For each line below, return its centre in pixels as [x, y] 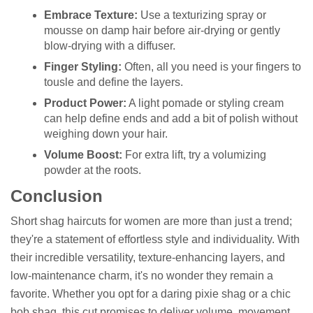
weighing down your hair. [106, 134]
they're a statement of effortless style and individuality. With [155, 239]
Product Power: [85, 103]
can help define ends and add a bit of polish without [171, 119]
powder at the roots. [93, 170]
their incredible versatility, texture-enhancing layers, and [148, 257]
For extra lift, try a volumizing [194, 155]
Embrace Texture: [91, 15]
